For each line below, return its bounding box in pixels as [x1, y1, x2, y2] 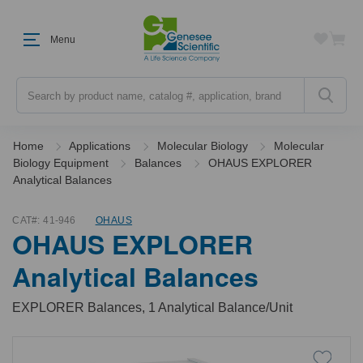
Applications [69, 139, 131, 152]
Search [16, 78, 53, 91]
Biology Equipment [12, 156, 109, 169]
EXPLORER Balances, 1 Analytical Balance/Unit [12, 301, 293, 314]
